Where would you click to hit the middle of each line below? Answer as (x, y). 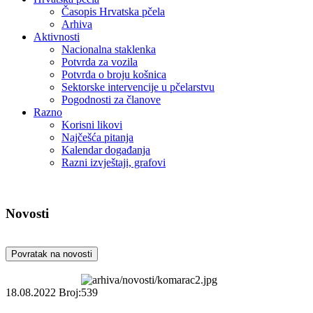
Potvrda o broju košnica (114, 74)
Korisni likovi (92, 125)
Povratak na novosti (52, 254)
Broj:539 (78, 293)
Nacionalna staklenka (109, 49)
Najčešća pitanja (97, 137)
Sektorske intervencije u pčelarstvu (138, 87)
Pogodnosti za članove (111, 100)
